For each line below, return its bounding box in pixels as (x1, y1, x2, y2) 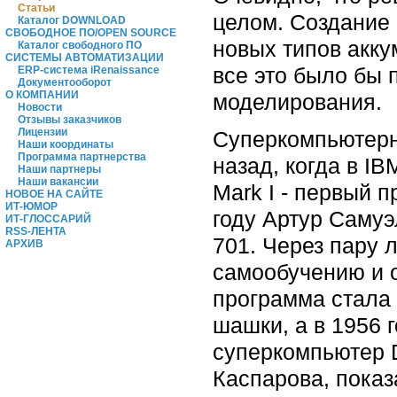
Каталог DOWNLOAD (18, 14, 126, 27)
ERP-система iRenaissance (18, 64, 160, 76)
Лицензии (18, 126, 67, 138)
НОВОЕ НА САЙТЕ (5, 188, 103, 200)
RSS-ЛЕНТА (5, 225, 66, 237)
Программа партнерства (18, 151, 146, 163)
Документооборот (18, 76, 112, 89)
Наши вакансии (18, 175, 98, 188)
